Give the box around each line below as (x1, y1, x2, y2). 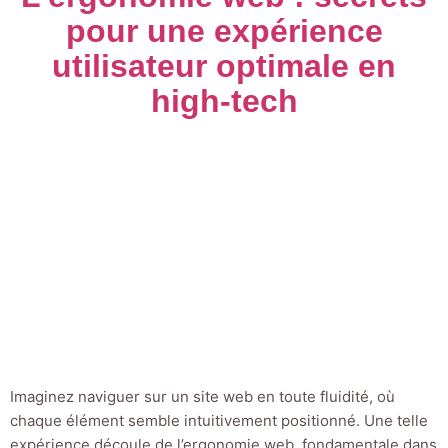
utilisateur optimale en (52, 47, 396, 84)
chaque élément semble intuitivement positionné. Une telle (10, 411, 428, 431)
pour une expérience (65, 12, 383, 49)
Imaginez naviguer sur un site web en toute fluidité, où (10, 387, 395, 407)
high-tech (150, 82, 298, 119)
